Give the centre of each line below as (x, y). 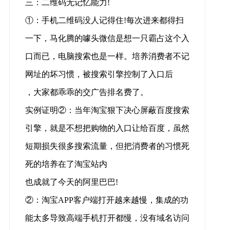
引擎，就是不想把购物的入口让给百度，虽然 (107, 128)
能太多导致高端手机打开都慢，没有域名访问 (107, 218)
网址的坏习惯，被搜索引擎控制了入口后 (99, 74)
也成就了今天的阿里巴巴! (71, 182)
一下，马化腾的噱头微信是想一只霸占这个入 (107, 39)
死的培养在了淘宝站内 (66, 164)
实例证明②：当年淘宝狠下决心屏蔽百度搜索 (107, 110)
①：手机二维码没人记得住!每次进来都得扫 (104, 21)
